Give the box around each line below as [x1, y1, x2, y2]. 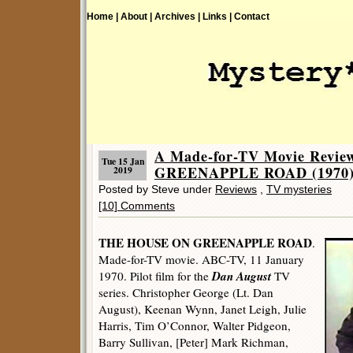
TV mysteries [266, 183, 332, 195]
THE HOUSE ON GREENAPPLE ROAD [98, 234, 312, 251]
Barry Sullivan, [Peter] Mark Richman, [98, 334, 288, 350]
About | [121, 11, 152, 21]
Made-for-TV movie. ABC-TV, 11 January [98, 251, 304, 267]
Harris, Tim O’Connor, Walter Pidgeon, [98, 318, 291, 333]
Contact [234, 11, 269, 21]
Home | [87, 11, 118, 21]
